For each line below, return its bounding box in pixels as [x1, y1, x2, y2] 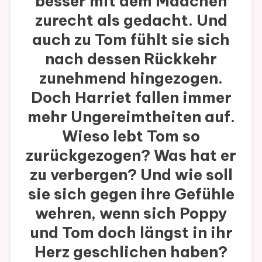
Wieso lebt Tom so [62, 126, 200, 146]
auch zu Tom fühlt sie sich [32, 29, 230, 49]
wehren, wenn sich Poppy [35, 203, 227, 223]
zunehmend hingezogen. [39, 68, 223, 88]
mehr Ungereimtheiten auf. [27, 106, 235, 126]
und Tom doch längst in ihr [29, 222, 233, 242]
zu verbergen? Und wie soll [29, 164, 233, 184]
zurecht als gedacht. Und [35, 10, 227, 30]
